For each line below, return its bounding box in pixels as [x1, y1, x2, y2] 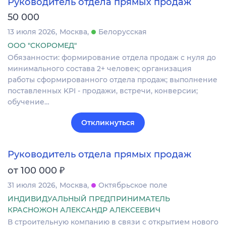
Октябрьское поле [98, 181, 167, 190]
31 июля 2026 [8, 181, 55, 190]
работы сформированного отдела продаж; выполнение [8, 75, 217, 85]
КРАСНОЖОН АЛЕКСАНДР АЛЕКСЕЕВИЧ [8, 205, 160, 215]
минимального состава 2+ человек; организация [8, 64, 192, 74]
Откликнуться [81, 118, 135, 128]
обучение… [8, 97, 49, 107]
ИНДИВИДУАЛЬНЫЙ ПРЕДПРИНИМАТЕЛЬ [8, 194, 170, 204]
